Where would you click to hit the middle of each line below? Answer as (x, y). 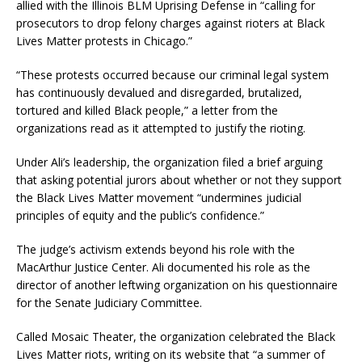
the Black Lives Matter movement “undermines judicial (159, 198)
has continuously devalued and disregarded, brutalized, (159, 93)
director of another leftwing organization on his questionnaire (177, 285)
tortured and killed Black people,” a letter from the (147, 111)
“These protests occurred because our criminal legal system (173, 75)
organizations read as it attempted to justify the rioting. (161, 128)
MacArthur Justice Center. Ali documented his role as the (163, 267)
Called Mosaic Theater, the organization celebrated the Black (176, 337)
